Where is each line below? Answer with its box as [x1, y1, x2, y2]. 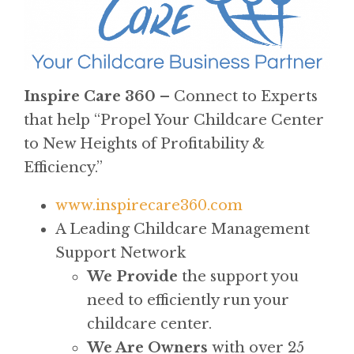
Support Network [55, 243, 186, 262]
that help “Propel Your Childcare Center [24, 111, 324, 129]
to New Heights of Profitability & [24, 134, 265, 153]
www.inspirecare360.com [55, 196, 243, 214]
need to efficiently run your [87, 291, 289, 309]
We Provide [87, 267, 178, 285]
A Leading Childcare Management [55, 220, 310, 238]
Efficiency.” [24, 158, 103, 176]
